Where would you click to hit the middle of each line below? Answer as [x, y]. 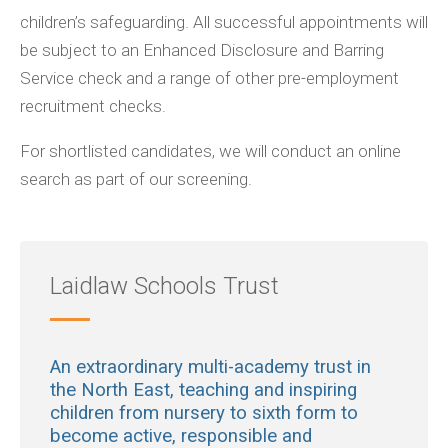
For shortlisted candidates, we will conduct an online [210, 151]
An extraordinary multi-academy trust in [210, 367]
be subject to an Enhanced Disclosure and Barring [202, 50]
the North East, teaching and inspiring [203, 390]
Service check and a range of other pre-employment [209, 78]
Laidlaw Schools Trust [164, 286]
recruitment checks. [93, 106]
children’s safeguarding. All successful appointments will [224, 22]
